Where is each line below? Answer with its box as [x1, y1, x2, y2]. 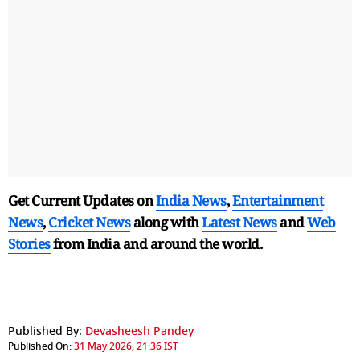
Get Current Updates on [8, 190, 156, 210]
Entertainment [231, 190, 323, 210]
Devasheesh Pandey [85, 322, 194, 340]
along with [133, 212, 199, 231]
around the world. [149, 234, 262, 253]
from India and [53, 234, 147, 253]
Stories [8, 234, 51, 253]
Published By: [8, 322, 82, 340]
